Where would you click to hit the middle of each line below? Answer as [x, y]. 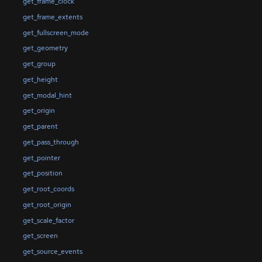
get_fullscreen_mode [56, 32]
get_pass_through [51, 142]
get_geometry [45, 48]
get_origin [39, 111]
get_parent [40, 127]
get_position [42, 173]
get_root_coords [48, 189]
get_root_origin [47, 204]
